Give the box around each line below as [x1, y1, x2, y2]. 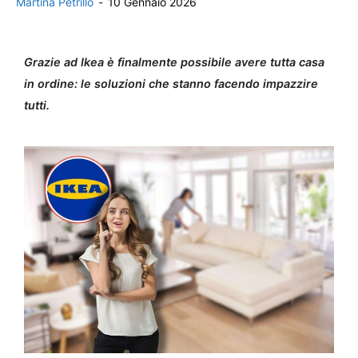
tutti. [24, 98, 50, 112]
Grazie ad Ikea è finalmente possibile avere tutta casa [24, 55, 324, 69]
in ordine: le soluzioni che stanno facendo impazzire [24, 77, 318, 90]
